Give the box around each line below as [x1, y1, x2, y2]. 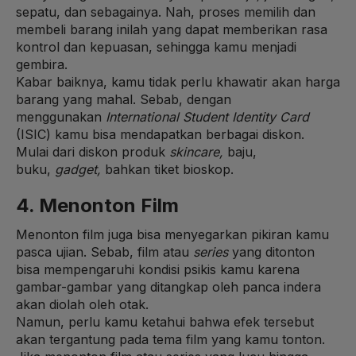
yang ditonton [228, 243, 315, 260]
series [193, 243, 228, 260]
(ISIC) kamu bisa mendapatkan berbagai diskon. [16, 126, 304, 142]
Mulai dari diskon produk [16, 143, 169, 160]
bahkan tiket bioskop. [105, 161, 234, 177]
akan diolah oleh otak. [16, 296, 153, 312]
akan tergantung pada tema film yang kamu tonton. [16, 331, 329, 347]
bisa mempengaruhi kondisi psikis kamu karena [16, 261, 300, 277]
